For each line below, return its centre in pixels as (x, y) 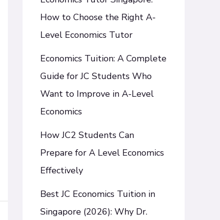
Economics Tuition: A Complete (103, 59)
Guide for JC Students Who (96, 76)
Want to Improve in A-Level (97, 94)
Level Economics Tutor (86, 35)
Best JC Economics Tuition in (98, 194)
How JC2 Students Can (87, 135)
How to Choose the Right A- (98, 17)
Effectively (62, 171)
